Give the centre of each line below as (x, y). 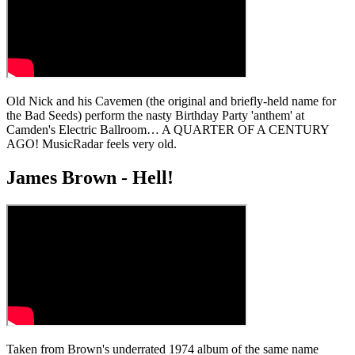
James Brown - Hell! (90, 177)
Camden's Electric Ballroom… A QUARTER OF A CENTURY (168, 129)
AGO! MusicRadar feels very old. (92, 143)
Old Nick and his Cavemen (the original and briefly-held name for (171, 101)
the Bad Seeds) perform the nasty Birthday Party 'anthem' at (155, 115)
